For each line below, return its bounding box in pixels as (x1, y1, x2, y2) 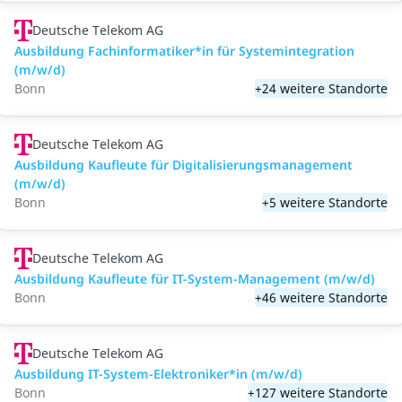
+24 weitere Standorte (255, 80, 388, 97)
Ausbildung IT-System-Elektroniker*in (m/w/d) (14, 365, 302, 382)
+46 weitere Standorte (255, 289, 388, 306)
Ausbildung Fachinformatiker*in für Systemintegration (14, 42, 354, 59)
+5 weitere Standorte (262, 194, 388, 211)
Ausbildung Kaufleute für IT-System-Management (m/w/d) (14, 270, 375, 287)
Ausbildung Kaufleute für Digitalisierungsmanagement (14, 156, 353, 173)
